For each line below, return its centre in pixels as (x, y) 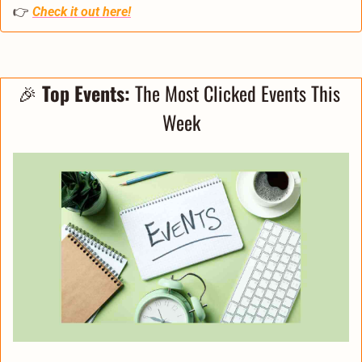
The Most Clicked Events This (237, 93)
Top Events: (86, 93)
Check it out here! (82, 12)
